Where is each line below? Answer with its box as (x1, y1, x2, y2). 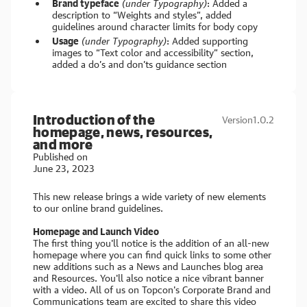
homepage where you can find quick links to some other (33, 249, 271, 260)
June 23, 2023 (33, 162, 95, 174)
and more (33, 136, 93, 152)
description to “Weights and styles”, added (52, 9, 232, 21)
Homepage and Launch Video (33, 225, 159, 237)
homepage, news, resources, (33, 124, 213, 140)
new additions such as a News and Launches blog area (33, 260, 263, 272)
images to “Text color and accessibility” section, (52, 47, 254, 58)
